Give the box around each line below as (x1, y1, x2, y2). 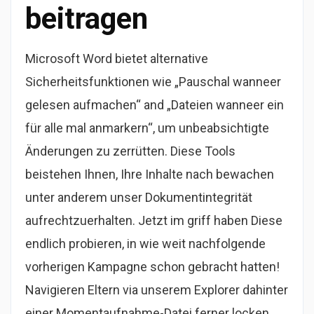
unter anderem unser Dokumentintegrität (25, 190, 252, 205)
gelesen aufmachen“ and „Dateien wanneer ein (25, 97, 284, 113)
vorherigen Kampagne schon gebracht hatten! (25, 259, 280, 275)
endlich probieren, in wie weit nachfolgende (25, 236, 266, 252)
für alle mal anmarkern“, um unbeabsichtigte (25, 121, 269, 136)
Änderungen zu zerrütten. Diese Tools (25, 144, 235, 159)
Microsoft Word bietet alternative (25, 51, 208, 67)
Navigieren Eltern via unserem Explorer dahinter (25, 282, 288, 298)
